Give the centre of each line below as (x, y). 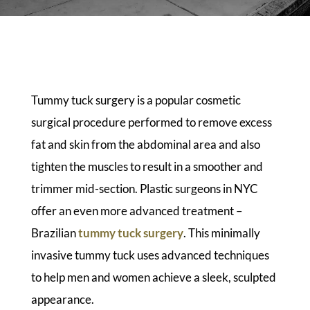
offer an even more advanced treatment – (136, 211)
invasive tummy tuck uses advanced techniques (150, 255)
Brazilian (54, 233)
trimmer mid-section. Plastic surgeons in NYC (144, 189)
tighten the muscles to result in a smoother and (147, 167)
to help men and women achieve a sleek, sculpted (153, 277)
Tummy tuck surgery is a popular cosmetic (136, 100)
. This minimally (221, 233)
